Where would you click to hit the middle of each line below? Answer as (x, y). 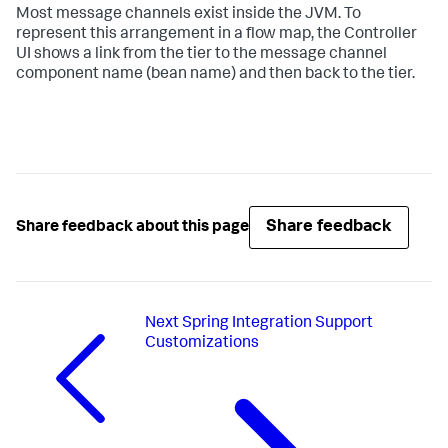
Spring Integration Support (277, 324)
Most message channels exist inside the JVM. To (188, 15)
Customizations (201, 344)
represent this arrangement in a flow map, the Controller (216, 35)
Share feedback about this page (132, 227)
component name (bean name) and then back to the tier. (215, 75)
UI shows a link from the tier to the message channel (201, 55)
